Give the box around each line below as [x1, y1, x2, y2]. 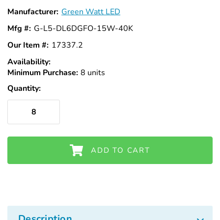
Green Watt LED [61, 6, 120, 17]
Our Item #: [7, 39, 49, 51]
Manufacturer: [7, 6, 58, 17]
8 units [80, 67, 105, 78]
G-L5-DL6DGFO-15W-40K [34, 23, 133, 34]
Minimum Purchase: [7, 67, 78, 78]
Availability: [7, 56, 51, 67]
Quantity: [7, 83, 41, 94]
